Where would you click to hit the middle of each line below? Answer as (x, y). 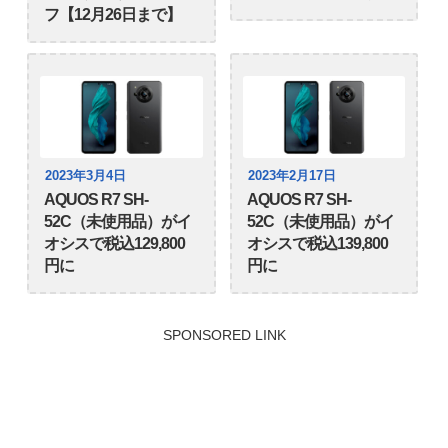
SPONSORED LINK (224, 334)
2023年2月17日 (291, 175)
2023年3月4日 (86, 175)
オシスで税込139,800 (317, 243)
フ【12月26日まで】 (113, 15)
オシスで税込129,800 (115, 243)
